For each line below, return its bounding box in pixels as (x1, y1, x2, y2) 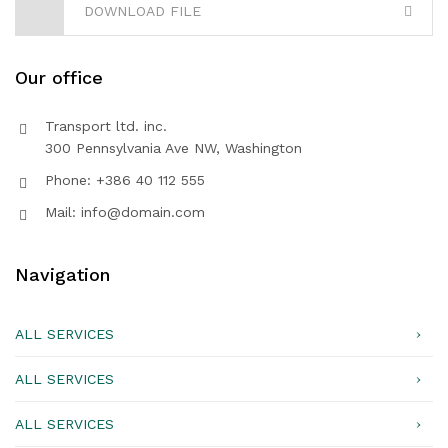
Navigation (15, 263, 110, 285)
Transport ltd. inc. (45, 117, 167, 134)
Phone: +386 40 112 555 (45, 171, 205, 188)
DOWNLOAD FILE (84, 2, 201, 19)
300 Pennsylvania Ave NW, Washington (45, 139, 302, 156)
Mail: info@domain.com (45, 203, 205, 220)
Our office (15, 66, 103, 88)
